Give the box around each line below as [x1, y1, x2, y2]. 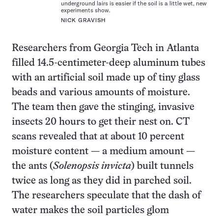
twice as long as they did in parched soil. [12, 176, 192, 186]
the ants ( [12, 162, 53, 171]
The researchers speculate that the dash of [12, 191, 201, 201]
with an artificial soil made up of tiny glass [12, 73, 200, 83]
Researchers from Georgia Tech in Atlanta [12, 44, 199, 54]
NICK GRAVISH [61, 17, 106, 24]
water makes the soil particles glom [12, 206, 169, 216]
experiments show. [61, 6, 110, 14]
